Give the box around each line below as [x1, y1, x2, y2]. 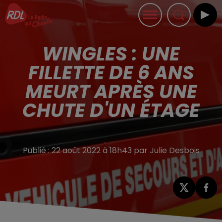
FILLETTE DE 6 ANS [28, 59, 194, 86]
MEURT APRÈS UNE [25, 78, 197, 105]
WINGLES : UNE [42, 41, 180, 67]
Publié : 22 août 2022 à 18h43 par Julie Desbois [22, 145, 200, 156]
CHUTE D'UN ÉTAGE [22, 97, 200, 123]
